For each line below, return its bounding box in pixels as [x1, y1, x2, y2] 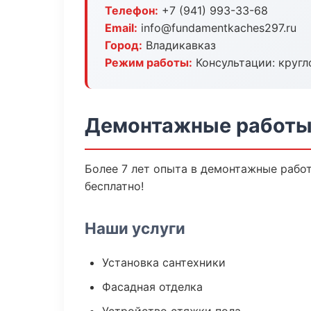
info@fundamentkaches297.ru [137, 21, 296, 35]
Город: [105, 38, 142, 52]
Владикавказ [142, 38, 216, 52]
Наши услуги [85, 219, 185, 237]
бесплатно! [85, 179, 144, 193]
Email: [105, 21, 137, 35]
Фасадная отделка [102, 280, 203, 294]
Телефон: [105, 3, 158, 17]
